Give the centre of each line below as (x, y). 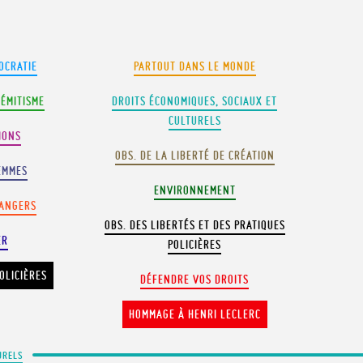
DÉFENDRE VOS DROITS (195, 280)
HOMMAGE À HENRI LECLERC (194, 314)
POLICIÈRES (195, 245)
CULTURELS (194, 121)
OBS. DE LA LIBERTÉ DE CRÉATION (194, 156)
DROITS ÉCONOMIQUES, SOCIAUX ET (195, 101)
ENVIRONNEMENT (194, 190)
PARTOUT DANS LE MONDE (194, 66)
